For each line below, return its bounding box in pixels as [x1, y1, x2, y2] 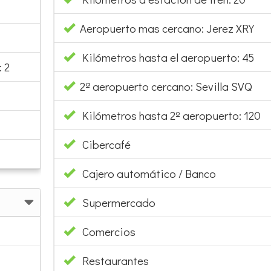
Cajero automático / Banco [82, 165, 216, 181]
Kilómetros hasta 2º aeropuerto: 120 [74, 107, 261, 123]
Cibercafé [82, 136, 131, 152]
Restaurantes [82, 252, 149, 268]
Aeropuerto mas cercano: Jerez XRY [74, 20, 254, 36]
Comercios [82, 223, 135, 239]
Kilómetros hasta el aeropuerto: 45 [74, 49, 254, 65]
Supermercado [82, 194, 155, 210]
